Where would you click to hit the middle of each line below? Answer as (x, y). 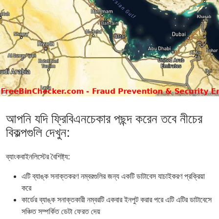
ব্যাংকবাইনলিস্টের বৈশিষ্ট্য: (38, 156)
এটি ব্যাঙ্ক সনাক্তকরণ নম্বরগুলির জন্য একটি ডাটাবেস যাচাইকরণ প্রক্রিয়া (113, 176)
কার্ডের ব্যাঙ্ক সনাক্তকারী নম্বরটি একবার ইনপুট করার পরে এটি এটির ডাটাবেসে (117, 199)
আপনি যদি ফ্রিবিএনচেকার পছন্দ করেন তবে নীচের (104, 119)
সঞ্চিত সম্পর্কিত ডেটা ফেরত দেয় (61, 211)
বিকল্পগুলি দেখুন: (38, 132)
